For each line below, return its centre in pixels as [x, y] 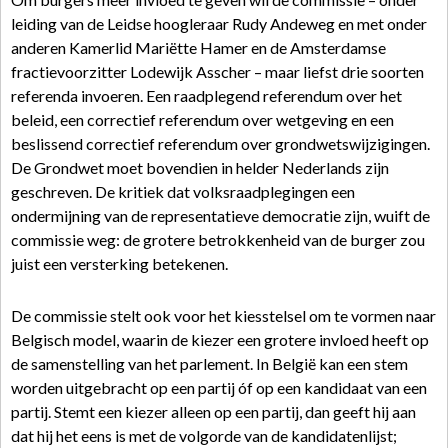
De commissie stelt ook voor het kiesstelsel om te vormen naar [223, 315]
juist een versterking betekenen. [119, 263]
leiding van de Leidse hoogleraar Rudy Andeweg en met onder [219, 23]
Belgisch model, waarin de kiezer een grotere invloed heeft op [220, 339]
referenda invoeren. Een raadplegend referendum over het [206, 95]
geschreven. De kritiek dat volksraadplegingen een [183, 191]
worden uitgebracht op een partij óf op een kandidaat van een [219, 387]
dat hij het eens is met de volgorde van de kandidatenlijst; [204, 435]
